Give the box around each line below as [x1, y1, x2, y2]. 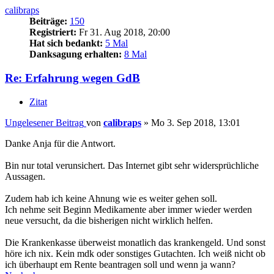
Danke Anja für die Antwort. [5, 138, 116, 149]
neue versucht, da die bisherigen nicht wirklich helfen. [5, 215, 213, 226]
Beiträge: [29, 16, 67, 27]
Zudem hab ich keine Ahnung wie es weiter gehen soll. [5, 193, 217, 204]
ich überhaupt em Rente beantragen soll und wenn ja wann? [5, 259, 235, 270]
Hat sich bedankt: [29, 38, 103, 49]
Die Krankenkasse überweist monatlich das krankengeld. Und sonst [5, 237, 265, 248]
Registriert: [29, 27, 76, 38]
